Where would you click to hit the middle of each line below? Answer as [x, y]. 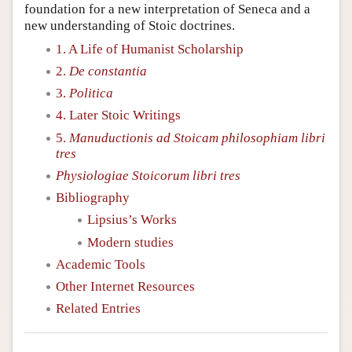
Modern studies [130, 242]
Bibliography [93, 198]
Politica [91, 93]
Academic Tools [101, 264]
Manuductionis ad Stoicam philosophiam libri [197, 137]
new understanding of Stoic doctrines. [130, 25]
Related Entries [98, 309]
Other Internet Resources [125, 286]
